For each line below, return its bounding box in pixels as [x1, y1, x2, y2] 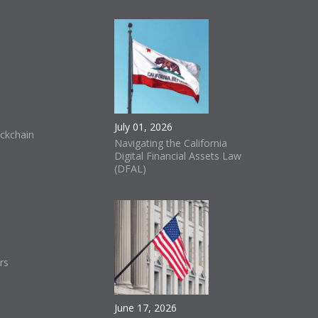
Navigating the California [114, 136, 227, 150]
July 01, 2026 [114, 120, 172, 134]
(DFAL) [114, 162, 146, 176]
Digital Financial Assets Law [114, 149, 241, 163]
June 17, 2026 [114, 301, 177, 315]
